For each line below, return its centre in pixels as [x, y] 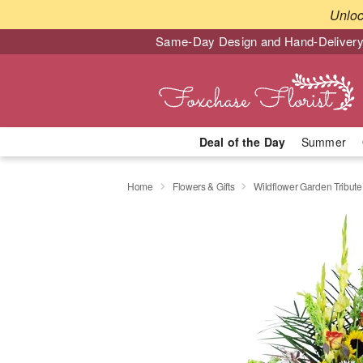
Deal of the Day [242, 142]
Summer [324, 142]
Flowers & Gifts [203, 186]
